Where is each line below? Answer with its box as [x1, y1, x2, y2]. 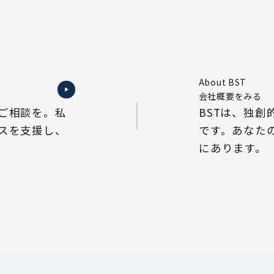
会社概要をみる [198, 90, 262, 103]
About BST [198, 76, 247, 89]
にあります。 [198, 140, 267, 156]
